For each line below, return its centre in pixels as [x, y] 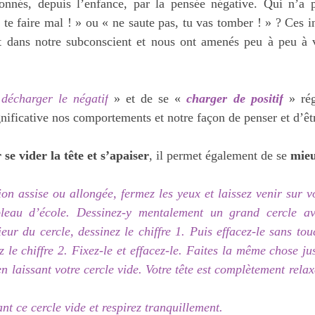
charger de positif [235, 98]
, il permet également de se [220, 155]
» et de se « [147, 98]
